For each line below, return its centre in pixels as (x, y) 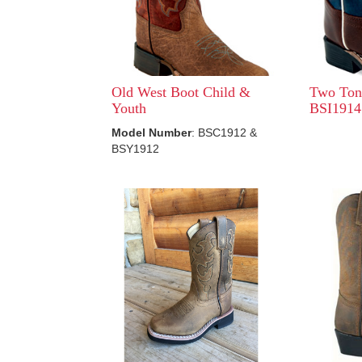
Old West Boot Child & (181, 92)
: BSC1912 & (224, 133)
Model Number (152, 133)
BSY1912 (135, 149)
